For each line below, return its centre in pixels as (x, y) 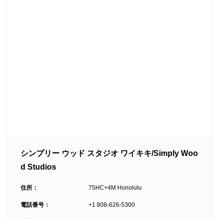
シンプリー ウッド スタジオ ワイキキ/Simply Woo (109, 153)
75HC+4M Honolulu (115, 187)
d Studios (39, 167)
